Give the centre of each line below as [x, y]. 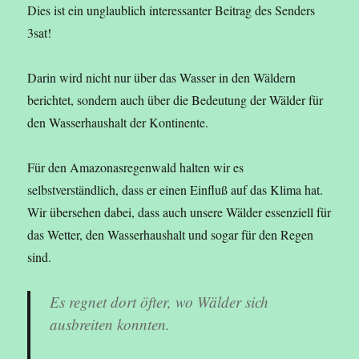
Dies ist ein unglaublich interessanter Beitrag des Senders [171, 10]
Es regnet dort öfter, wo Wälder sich [159, 302]
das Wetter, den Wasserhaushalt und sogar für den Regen [171, 235]
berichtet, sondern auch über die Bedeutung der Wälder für [175, 100]
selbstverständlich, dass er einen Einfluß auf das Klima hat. [175, 190]
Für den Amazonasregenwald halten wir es [136, 167]
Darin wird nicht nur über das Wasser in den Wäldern [162, 78]
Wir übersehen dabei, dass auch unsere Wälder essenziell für [179, 212]
